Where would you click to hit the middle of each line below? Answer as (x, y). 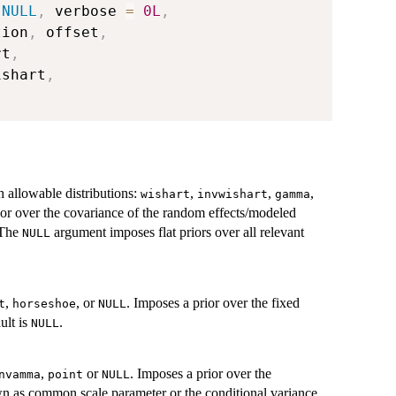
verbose (86, 11)
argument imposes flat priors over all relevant (177, 232)
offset (68, 32)
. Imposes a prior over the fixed (213, 302)
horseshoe (44, 303)
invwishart (232, 194)
